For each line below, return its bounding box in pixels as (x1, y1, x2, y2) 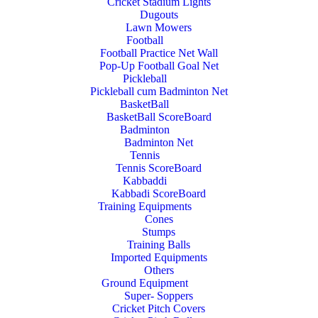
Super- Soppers (124, 290, 194, 302)
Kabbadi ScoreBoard (111, 187, 207, 199)
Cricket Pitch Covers (112, 302, 206, 314)
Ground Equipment (101, 277, 188, 289)
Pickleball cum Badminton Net (89, 85, 228, 97)
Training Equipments (97, 200, 192, 212)
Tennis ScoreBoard (116, 162, 202, 174)
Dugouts (139, 9, 178, 21)
